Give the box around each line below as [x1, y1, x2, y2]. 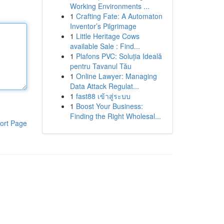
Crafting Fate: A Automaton [75, 11, 162, 21]
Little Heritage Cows [75, 31, 139, 41]
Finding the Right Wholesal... [69, 111, 161, 121]
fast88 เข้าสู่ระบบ [75, 91, 130, 101]
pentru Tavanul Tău [69, 61, 131, 71]
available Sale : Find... [69, 41, 140, 51]
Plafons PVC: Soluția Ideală [75, 51, 162, 61]
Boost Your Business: [75, 101, 143, 111]
